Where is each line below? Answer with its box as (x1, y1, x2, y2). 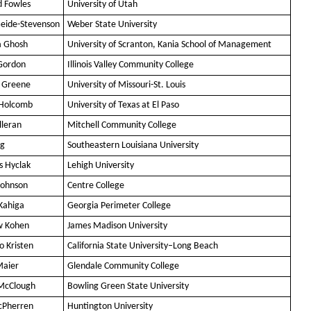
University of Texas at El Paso (67, 100, 179, 111)
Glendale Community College (67, 261, 179, 272)
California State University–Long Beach (67, 241, 218, 252)
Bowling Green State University (67, 281, 189, 292)
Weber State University (67, 19, 157, 31)
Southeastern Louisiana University (67, 140, 199, 151)
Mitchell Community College (67, 120, 176, 131)
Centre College (67, 180, 124, 192)
